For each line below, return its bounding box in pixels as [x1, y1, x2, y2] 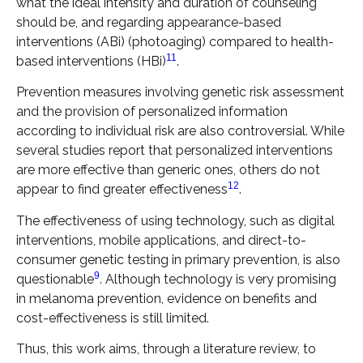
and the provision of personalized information [16, 104, 288, 120]
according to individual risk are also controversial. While [16, 123, 344, 139]
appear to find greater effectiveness [16, 181, 228, 198]
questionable [16, 271, 94, 287]
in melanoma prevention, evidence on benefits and [16, 290, 317, 306]
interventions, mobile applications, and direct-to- [16, 232, 306, 248]
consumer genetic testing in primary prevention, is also [16, 251, 340, 267]
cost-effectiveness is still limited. [16, 310, 209, 326]
